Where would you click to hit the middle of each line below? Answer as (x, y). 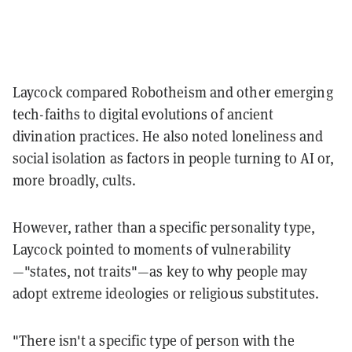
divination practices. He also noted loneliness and (168, 136)
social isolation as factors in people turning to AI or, (174, 158)
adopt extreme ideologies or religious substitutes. (166, 293)
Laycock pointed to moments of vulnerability (152, 249)
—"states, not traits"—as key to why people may (160, 271)
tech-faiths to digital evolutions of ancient (143, 114)
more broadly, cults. (75, 180)
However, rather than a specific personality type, (164, 227)
